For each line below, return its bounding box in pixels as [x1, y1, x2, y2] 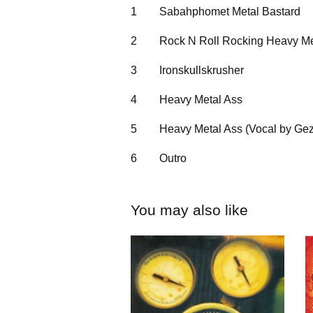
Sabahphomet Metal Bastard [159, 5, 300, 17]
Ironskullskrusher [159, 64, 244, 76]
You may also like [131, 201, 248, 218]
